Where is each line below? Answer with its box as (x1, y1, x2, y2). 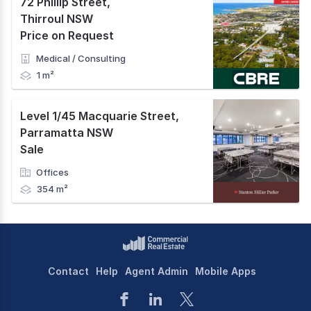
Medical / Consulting (36, 53, 126, 65)
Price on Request (20, 28, 114, 43)
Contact (48, 265, 89, 277)
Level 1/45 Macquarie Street (20, 109, 176, 124)
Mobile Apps (195, 265, 256, 277)
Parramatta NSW (20, 126, 113, 140)
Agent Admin (125, 265, 188, 277)
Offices (36, 167, 69, 178)
